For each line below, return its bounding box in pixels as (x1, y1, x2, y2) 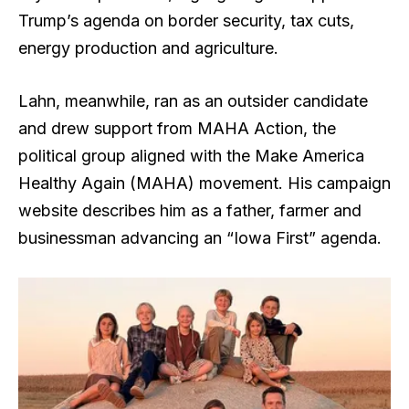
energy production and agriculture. (18, 38, 278, 58)
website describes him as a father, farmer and (18, 201, 362, 221)
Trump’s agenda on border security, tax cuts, (18, 11, 354, 31)
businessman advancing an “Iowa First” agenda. (18, 228, 382, 248)
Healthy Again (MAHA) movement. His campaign (18, 173, 391, 194)
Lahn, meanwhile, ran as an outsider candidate (18, 91, 368, 111)
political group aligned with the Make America (18, 146, 364, 166)
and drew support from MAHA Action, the (18, 119, 336, 139)
